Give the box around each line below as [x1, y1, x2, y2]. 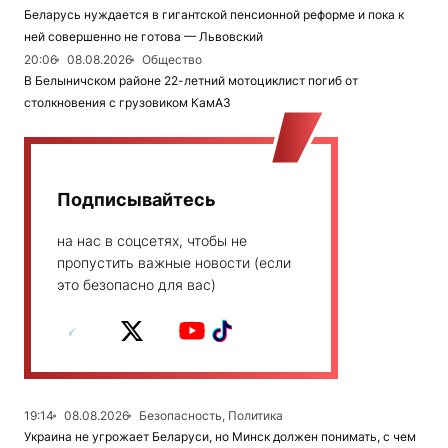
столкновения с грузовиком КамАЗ [24, 95, 231, 110]
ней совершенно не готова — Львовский [24, 29, 263, 44]
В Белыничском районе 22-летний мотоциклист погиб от [24, 73, 358, 88]
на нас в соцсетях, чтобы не [57, 232, 247, 249]
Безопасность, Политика [139, 408, 283, 423]
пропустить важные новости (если [57, 254, 291, 271]
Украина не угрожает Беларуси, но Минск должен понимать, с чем [24, 429, 416, 444]
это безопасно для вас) [57, 276, 216, 293]
